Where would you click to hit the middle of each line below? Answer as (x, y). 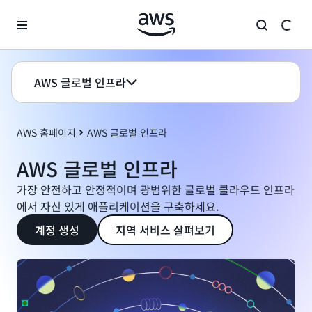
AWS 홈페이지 (46, 132)
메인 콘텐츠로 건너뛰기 (58, 14)
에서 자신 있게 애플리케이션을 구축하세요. (118, 206)
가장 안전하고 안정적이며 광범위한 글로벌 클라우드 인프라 (156, 189)
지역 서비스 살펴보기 (165, 230)
